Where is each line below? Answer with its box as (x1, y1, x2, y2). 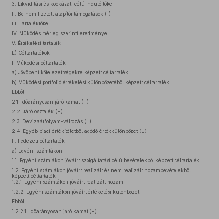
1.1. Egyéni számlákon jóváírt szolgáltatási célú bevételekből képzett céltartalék (12, 157, 199, 163)
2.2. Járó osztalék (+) (12, 109, 63, 114)
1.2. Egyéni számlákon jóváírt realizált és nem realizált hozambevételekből (12, 167, 191, 173)
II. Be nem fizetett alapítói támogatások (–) (12, 11, 111, 17)
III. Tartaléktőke (12, 21, 48, 26)
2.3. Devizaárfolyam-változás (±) (12, 118, 91, 124)
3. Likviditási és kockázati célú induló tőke (12, 1, 112, 7)
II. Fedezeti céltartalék (12, 138, 65, 144)
